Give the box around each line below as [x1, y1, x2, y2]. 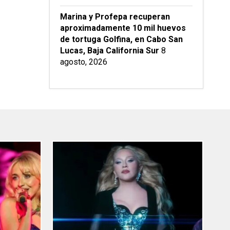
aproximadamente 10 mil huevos [60, 23, 186, 33]
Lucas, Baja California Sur [60, 46, 159, 56]
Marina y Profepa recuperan [60, 12, 170, 22]
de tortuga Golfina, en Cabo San [60, 34, 183, 45]
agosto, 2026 [60, 57, 107, 67]
